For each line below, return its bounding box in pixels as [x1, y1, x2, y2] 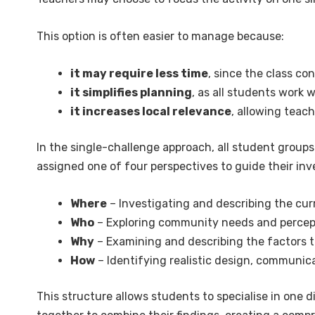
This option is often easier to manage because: [37, 30, 284, 43]
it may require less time [70, 67, 208, 80]
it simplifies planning [70, 86, 192, 99]
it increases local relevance [70, 105, 231, 118]
